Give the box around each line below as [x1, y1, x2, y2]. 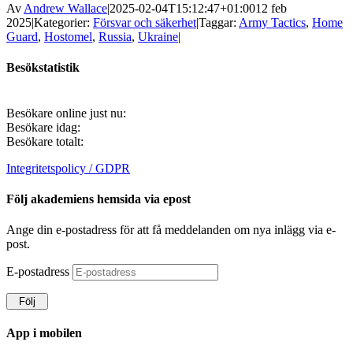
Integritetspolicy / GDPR [6, 161, 130, 175]
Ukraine [138, 30, 178, 43]
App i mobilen [6, 326, 82, 340]
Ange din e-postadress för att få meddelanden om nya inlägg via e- [6, 223, 336, 237]
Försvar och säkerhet [93, 16, 196, 29]
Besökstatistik [6, 61, 80, 75]
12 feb [255, 2, 287, 15]
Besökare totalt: [6, 134, 84, 148]
